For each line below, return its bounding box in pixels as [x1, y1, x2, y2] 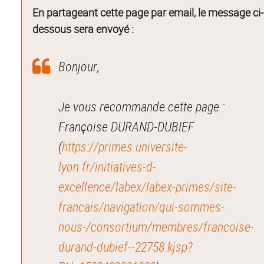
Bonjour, [58, 57, 100, 75]
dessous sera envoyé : [32, 21, 134, 36]
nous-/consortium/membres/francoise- [58, 217, 255, 235]
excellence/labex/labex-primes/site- [58, 177, 237, 195]
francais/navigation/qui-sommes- [58, 197, 225, 215]
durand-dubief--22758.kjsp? [58, 237, 193, 255]
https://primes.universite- [62, 137, 188, 155]
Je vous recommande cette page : [58, 97, 225, 115]
